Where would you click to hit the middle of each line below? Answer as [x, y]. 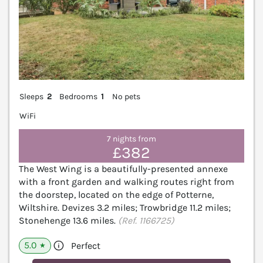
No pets [126, 96]
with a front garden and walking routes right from [127, 182]
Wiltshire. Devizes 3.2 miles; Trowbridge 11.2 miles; [125, 208]
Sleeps [31, 96]
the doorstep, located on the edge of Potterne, [116, 195]
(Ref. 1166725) [146, 221]
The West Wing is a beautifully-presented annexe [123, 169]
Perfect [86, 246]
